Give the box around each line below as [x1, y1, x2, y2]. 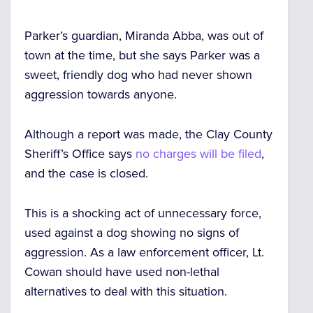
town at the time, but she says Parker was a [24, 48, 260, 64]
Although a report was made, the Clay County [24, 126, 272, 143]
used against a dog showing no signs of [24, 224, 239, 240]
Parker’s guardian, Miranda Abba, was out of [24, 28, 263, 44]
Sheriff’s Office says [24, 146, 136, 162]
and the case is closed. [24, 166, 148, 182]
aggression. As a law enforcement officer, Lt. [24, 244, 264, 260]
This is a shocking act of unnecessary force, [24, 205, 261, 221]
